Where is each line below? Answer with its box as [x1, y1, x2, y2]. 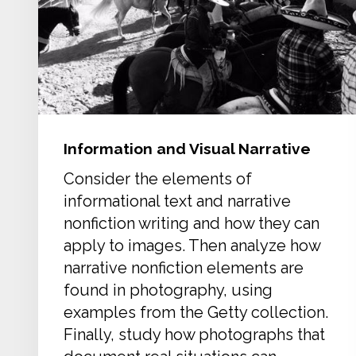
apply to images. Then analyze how [64, 235, 320, 255]
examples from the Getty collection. [64, 302, 328, 322]
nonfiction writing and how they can [64, 213, 319, 233]
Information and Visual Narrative [64, 140, 311, 157]
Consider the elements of [64, 168, 252, 188]
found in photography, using [64, 280, 273, 300]
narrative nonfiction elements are [64, 257, 304, 277]
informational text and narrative [64, 191, 291, 211]
